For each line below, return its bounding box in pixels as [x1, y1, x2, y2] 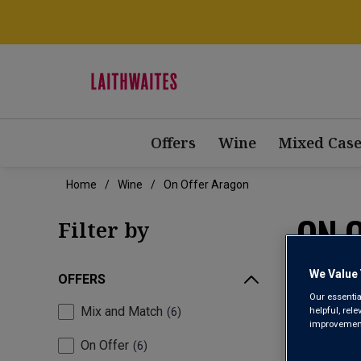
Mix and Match [81, 304, 163, 320]
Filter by [58, 215, 149, 245]
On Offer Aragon [164, 178, 249, 192]
